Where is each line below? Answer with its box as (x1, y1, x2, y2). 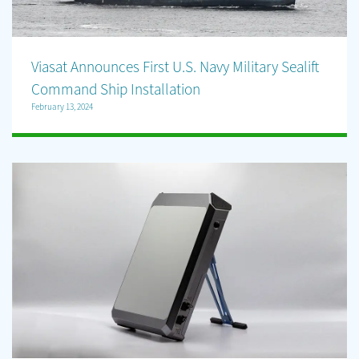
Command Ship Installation (31, 78, 200, 101)
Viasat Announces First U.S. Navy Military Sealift (31, 55, 319, 79)
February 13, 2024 (31, 100, 93, 113)
